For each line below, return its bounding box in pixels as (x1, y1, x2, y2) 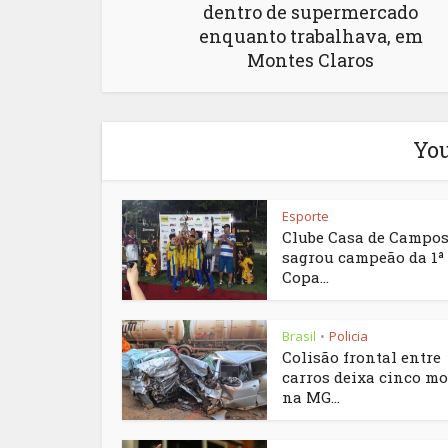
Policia (329, 327, 368, 346)
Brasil (282, 327, 316, 346)
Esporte (282, 207, 329, 226)
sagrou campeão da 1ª (282, 247, 444, 268)
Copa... (282, 267, 329, 288)
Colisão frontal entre (282, 347, 441, 368)
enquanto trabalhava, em (198, 24, 423, 49)
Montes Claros (247, 48, 374, 73)
